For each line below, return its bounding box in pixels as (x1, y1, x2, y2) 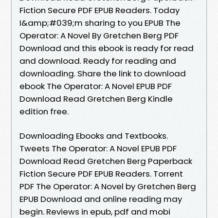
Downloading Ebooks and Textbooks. (19, 129, 168, 142)
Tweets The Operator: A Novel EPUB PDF (19, 142, 177, 154)
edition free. (19, 105, 69, 117)
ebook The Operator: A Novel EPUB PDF (19, 80, 172, 92)
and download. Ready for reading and (19, 54, 176, 67)
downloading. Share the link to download (19, 67, 186, 79)
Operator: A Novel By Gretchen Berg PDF (19, 29, 179, 41)
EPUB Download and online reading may (19, 193, 182, 205)
